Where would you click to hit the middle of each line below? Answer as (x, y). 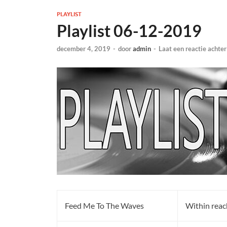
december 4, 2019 (84, 49)
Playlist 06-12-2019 (129, 31)
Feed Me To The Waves (104, 206)
